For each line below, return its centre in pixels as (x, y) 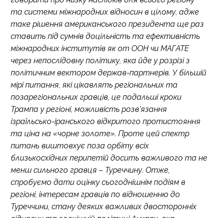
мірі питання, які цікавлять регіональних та (94, 85)
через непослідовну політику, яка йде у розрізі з (100, 61)
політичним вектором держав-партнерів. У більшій (109, 73)
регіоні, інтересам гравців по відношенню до (95, 194)
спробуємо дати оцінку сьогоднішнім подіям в (98, 182)
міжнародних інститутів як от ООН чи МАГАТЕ (100, 48)
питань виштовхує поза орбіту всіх (80, 146)
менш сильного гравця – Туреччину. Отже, (90, 170)
